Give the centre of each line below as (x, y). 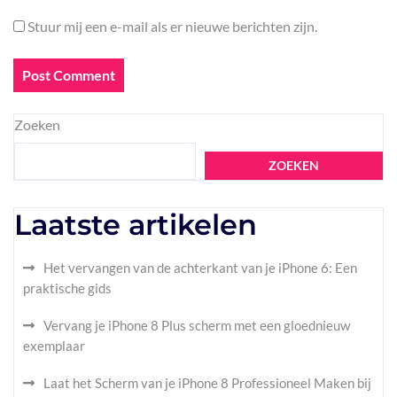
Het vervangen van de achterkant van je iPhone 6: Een (200, 268)
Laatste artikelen (136, 225)
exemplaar (54, 346)
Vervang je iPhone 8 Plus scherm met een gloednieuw (197, 325)
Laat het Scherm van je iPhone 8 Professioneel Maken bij (207, 383)
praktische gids (67, 288)
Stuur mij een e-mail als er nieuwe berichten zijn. (172, 26)
